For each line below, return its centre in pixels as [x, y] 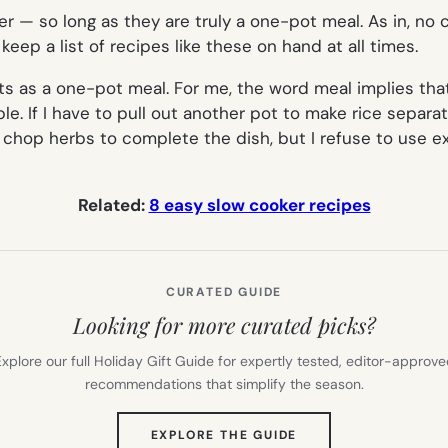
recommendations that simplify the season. [224, 383]
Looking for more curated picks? [224, 324]
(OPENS [323, 433]
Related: [113, 204]
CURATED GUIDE [224, 291]
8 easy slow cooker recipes [259, 204]
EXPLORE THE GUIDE [224, 434]
